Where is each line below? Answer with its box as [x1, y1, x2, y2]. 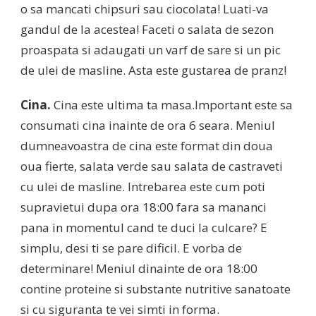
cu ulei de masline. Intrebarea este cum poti [20, 178, 265, 195]
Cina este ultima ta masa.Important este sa [54, 97, 293, 114]
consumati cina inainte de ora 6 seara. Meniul [20, 117, 275, 134]
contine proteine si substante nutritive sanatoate [20, 281, 291, 298]
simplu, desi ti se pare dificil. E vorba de [20, 240, 242, 257]
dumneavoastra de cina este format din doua [20, 138, 273, 154]
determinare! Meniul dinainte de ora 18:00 [20, 260, 257, 277]
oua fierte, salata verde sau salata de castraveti [20, 158, 283, 175]
